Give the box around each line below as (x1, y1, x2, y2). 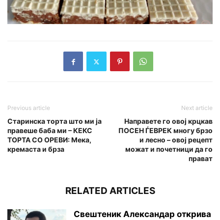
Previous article (7, 104, 50, 112)
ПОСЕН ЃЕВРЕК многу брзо (118, 126, 213, 135)
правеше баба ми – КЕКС (7, 126, 92, 135)
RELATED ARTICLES (65, 185, 155, 197)
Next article (181, 104, 213, 112)
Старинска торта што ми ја (7, 117, 102, 126)
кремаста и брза (7, 145, 64, 154)
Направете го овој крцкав (124, 117, 213, 126)
